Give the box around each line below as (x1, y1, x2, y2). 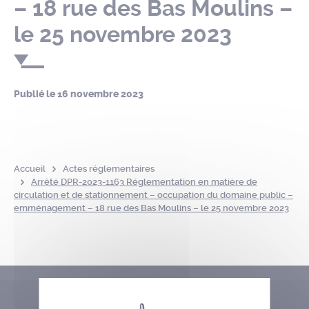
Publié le (14, 88, 57, 100)
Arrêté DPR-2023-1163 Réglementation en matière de (30, 177, 257, 187)
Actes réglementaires (62, 163, 154, 174)
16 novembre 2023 (57, 88, 143, 100)
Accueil (14, 163, 46, 174)
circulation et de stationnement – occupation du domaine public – (14, 190, 293, 200)
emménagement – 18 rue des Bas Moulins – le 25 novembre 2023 (14, 203, 289, 213)
